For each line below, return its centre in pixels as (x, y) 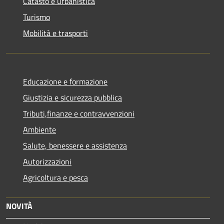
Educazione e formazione (65, 82)
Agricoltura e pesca (55, 178)
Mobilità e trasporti (55, 33)
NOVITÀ (19, 206)
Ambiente (39, 130)
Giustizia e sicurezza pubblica (72, 98)
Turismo (36, 17)
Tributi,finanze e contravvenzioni (79, 114)
